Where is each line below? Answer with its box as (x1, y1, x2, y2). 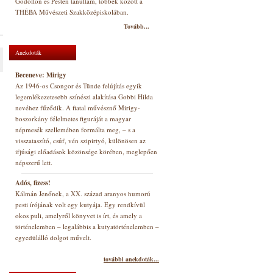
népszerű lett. (15, 158, 52, 167)
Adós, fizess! (15, 178, 51, 188)
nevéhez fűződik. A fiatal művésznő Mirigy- (15, 103, 140, 112)
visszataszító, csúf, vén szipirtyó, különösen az (15, 136, 146, 145)
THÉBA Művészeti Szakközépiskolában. (15, 7, 129, 16)
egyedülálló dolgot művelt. (15, 233, 91, 242)
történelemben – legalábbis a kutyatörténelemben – (15, 222, 159, 231)
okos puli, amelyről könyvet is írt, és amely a (15, 211, 142, 220)
